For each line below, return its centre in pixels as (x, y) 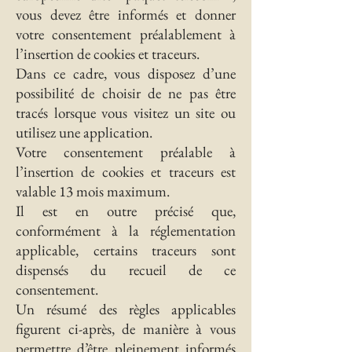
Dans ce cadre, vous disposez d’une (126, 73)
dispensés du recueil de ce (126, 270)
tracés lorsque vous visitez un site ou (126, 113)
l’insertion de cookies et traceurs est (126, 172)
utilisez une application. (84, 132)
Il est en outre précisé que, (126, 211)
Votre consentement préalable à (126, 152)
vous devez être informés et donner (126, 15)
